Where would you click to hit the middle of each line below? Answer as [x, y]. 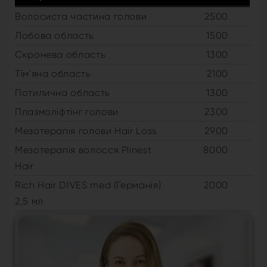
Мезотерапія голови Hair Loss [86, 131]
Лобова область [55, 36]
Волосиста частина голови [81, 17]
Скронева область [60, 55]
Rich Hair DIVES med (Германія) [88, 185]
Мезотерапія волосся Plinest [83, 150]
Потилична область [63, 93]
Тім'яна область [53, 74]
